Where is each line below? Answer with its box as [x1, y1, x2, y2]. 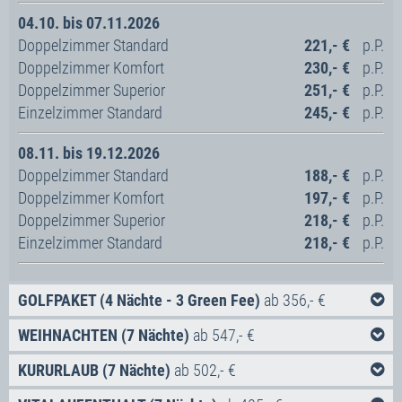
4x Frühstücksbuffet [54, 378, 179, 398]
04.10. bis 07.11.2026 [18, 13, 160, 32]
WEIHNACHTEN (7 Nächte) [18, 325, 189, 345]
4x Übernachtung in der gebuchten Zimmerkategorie [54, 355, 379, 375]
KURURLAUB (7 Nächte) [18, 360, 170, 380]
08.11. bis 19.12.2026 [18, 143, 160, 162]
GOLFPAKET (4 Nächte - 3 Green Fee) [18, 290, 260, 310]
